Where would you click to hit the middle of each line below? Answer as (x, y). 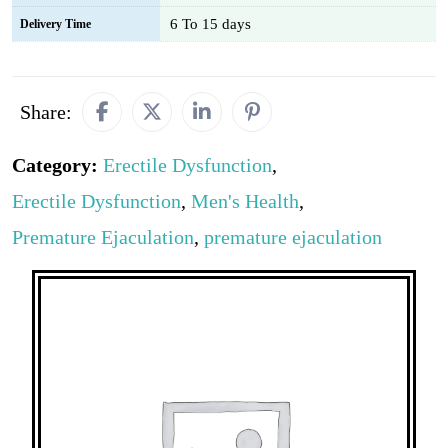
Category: (57, 165)
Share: (46, 112)
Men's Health (245, 201)
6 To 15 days (210, 24)
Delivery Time (55, 24)
